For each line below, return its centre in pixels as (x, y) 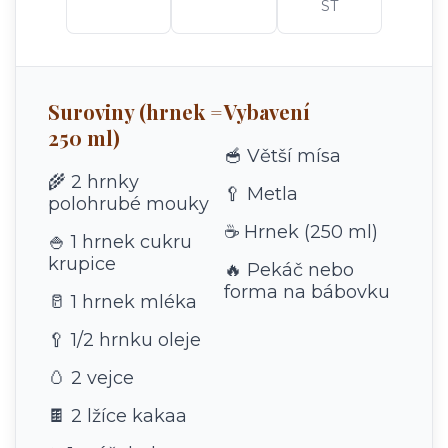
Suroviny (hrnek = (135, 111)
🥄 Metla (260, 193)
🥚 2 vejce (91, 377)
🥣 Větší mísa (282, 155)
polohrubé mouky (128, 203)
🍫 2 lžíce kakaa (117, 415)
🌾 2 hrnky (93, 181)
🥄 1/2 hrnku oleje (124, 339)
